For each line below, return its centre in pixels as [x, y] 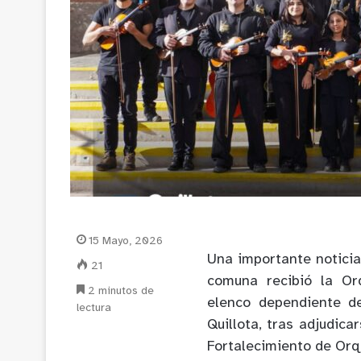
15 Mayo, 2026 [126, 241]
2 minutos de [119, 291]
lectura [94, 308]
